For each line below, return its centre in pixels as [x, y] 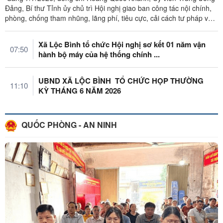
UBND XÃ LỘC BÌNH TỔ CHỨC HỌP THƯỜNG [76, 81]
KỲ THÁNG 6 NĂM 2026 [80, 91]
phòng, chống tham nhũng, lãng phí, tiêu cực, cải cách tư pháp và [109, 18]
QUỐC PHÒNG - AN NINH [68, 125]
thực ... [16, 28]
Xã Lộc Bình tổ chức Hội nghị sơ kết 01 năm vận [122, 45]
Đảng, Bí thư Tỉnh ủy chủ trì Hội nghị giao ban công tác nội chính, [108, 8]
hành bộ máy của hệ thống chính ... [99, 55]
